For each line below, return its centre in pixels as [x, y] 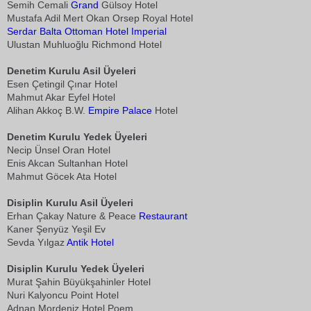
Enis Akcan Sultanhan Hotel [67, 163]
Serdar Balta [34, 31]
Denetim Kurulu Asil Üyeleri [72, 71]
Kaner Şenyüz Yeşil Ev [56, 229]
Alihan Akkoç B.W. [48, 110]
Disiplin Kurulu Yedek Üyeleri [76, 269]
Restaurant [163, 216]
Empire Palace [121, 110]
